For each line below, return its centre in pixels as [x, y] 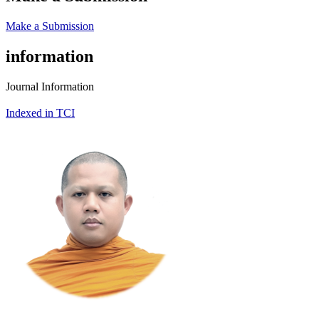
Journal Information [50, 86]
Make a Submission [50, 26]
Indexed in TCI [40, 113]
